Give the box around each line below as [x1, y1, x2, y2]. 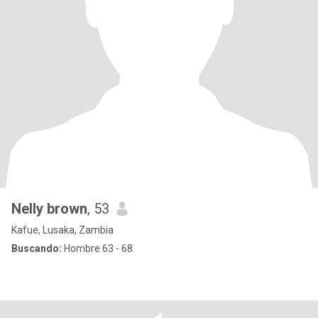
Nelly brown [11, 200, 87, 217]
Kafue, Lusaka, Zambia [11, 224, 114, 236]
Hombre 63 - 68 [62, 243, 133, 254]
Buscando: [11, 243, 62, 254]
